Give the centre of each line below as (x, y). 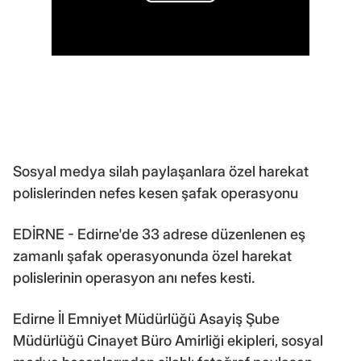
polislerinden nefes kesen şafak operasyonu (156, 193)
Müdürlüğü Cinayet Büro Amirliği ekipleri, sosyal (168, 340)
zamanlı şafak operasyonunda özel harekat (152, 255)
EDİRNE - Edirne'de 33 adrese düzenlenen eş (159, 234)
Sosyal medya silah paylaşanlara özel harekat (161, 171)
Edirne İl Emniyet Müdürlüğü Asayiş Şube (146, 318)
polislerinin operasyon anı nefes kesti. (134, 277)
